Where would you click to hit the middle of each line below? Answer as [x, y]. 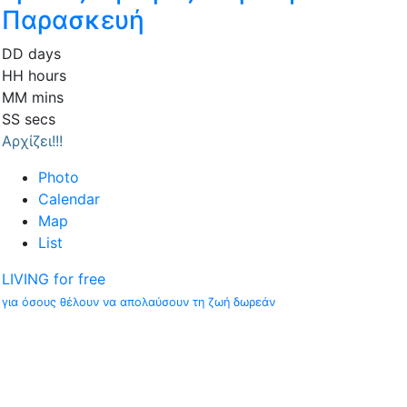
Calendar [69, 199]
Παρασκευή [73, 20]
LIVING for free [54, 279]
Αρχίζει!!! [32, 141]
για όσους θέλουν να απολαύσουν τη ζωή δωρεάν [139, 303]
